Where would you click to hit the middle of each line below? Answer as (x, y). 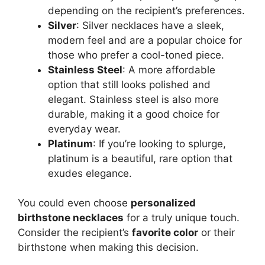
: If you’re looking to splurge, (159, 143)
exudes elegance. (90, 173)
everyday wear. (84, 129)
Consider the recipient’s (75, 232)
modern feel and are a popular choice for (145, 40)
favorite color (165, 232)
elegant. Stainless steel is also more (133, 99)
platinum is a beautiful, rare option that (140, 158)
